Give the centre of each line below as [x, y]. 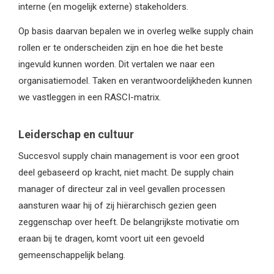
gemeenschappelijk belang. [72, 255]
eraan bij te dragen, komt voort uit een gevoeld [111, 238]
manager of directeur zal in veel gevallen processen [122, 189]
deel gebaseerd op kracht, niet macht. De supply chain [126, 172]
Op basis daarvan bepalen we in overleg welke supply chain [136, 31]
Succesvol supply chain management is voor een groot [129, 156]
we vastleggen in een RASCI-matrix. [90, 97]
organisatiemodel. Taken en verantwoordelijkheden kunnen [135, 80]
